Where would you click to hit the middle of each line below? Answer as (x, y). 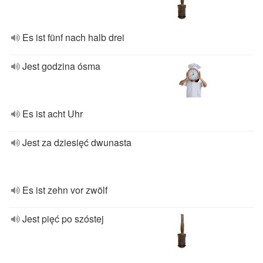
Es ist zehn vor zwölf (65, 190)
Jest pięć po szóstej (63, 219)
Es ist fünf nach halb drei (73, 37)
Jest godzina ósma (61, 66)
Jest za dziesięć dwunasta (77, 142)
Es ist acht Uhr (53, 114)
